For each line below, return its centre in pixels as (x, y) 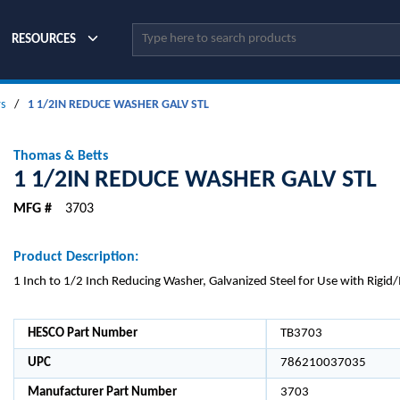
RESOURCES (44, 39)
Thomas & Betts (61, 156)
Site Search (161, 33)
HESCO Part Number (83, 333)
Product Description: (76, 257)
